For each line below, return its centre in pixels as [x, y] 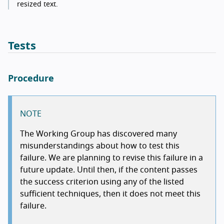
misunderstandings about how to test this [100, 146]
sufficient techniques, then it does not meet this [110, 194]
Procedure [31, 79]
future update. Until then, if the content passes [109, 170]
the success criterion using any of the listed [102, 182]
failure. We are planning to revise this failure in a [111, 158]
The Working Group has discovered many [98, 134]
